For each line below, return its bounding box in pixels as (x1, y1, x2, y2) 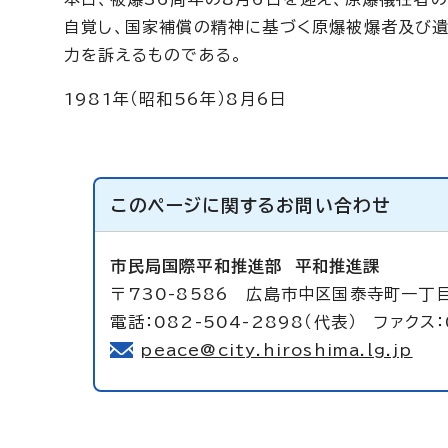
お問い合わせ (276, 197, 391, 214)
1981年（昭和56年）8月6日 (64, 91, 288, 107)
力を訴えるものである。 (64, 47, 244, 63)
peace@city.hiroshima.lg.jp (140, 342, 413, 358)
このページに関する (111, 197, 277, 214)
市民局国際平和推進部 (110, 258, 295, 274)
